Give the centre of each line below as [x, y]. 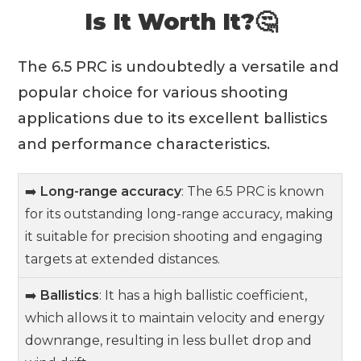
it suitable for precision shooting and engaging [174, 236]
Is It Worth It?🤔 [180, 21]
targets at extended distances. [123, 259]
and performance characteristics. [144, 144]
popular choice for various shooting [154, 92]
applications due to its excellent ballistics [173, 118]
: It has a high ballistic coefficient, [203, 295]
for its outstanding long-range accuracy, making [180, 214]
